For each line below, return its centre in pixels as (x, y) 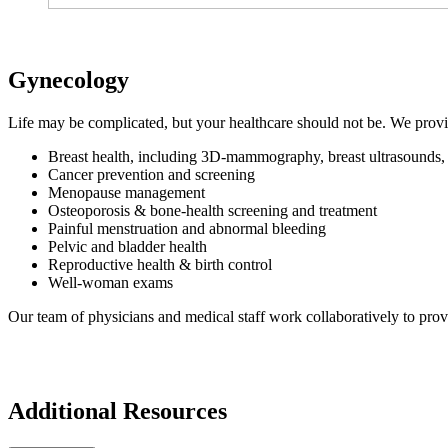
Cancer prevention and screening (151, 175)
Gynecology (68, 80)
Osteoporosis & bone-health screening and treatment (212, 211)
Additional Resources (117, 410)
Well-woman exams (110, 283)
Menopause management (128, 193)
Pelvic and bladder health (127, 247)
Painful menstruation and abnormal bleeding (189, 229)
